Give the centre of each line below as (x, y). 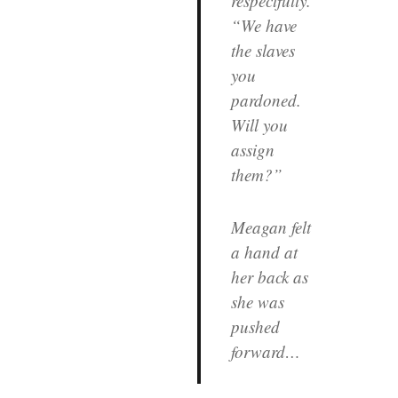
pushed (255, 326)
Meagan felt (271, 227)
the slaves (263, 50)
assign (252, 149)
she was (257, 301)
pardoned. (266, 99)
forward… (265, 351)
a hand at (264, 251)
